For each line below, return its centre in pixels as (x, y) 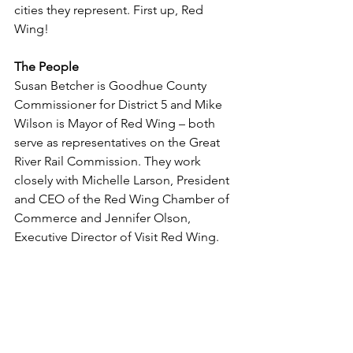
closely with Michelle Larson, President (123, 180)
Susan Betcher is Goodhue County (112, 85)
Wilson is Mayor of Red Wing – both (116, 123)
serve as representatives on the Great (119, 142)
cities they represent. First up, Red (110, 10)
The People (46, 67)
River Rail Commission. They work (109, 161)
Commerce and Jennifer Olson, (104, 218)
